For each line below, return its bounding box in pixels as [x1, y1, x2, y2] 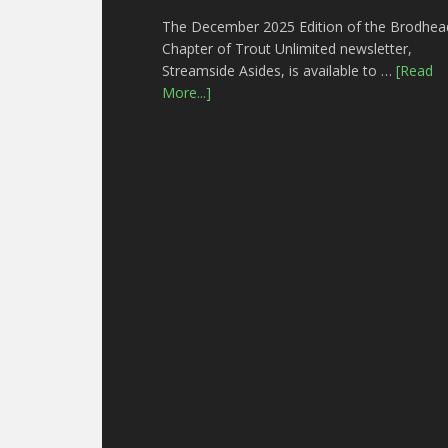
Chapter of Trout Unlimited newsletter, [162, 39, 413, 58]
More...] [162, 83, 212, 102]
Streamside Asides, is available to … [162, 61, 397, 80]
